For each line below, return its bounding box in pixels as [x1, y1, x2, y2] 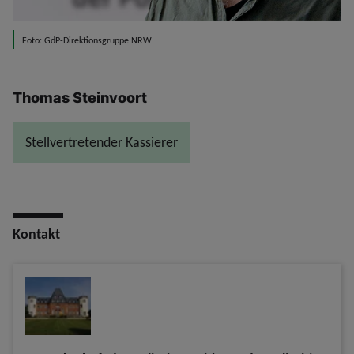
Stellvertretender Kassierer [25, 134, 178, 152]
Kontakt [13, 225, 60, 243]
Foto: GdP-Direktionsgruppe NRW [22, 35, 152, 47]
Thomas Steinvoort [13, 89, 147, 107]
